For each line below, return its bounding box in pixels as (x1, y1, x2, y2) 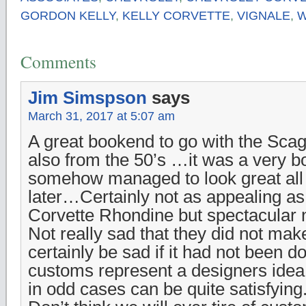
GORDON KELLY (20, 8, 115, 23)
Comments (20, 49, 96, 73)
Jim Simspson (28, 87, 147, 107)
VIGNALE (237, 8, 290, 23)
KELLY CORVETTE (122, 8, 230, 23)
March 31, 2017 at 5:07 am (28, 109, 175, 123)
